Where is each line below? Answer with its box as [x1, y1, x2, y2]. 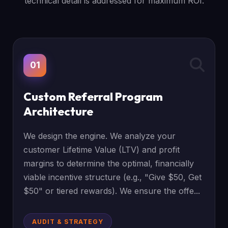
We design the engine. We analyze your [23, 131, 176, 141]
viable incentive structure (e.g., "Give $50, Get [23, 172, 202, 182]
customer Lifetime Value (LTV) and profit [23, 145, 180, 155]
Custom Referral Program [23, 90, 163, 104]
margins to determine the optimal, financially [23, 158, 194, 168]
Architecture [23, 104, 94, 119]
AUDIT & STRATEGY [32, 218, 104, 225]
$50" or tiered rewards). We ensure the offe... [23, 186, 201, 196]
